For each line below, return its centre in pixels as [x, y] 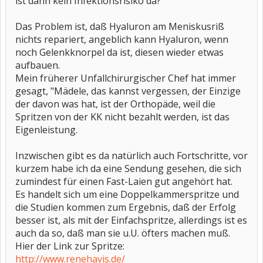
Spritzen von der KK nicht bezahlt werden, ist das [122, 117]
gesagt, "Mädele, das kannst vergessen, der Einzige [128, 91]
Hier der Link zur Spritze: [70, 246]
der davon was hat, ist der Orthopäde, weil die [115, 104]
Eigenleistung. [46, 130]
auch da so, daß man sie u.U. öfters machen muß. [123, 233]
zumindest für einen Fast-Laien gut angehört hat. [124, 181]
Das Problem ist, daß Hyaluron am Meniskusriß [120, 26]
